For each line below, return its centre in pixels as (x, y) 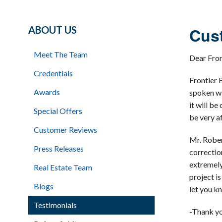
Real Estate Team (63, 167)
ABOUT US (53, 30)
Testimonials (55, 205)
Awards (47, 92)
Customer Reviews (65, 130)
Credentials (53, 73)
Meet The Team (61, 55)
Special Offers (58, 111)
